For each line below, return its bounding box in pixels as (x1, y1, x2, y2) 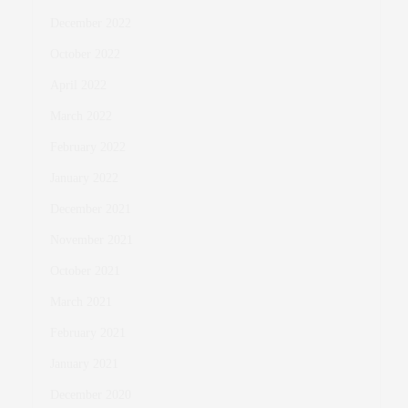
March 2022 (50, 109, 112, 124)
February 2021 (50, 326, 126, 341)
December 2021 (50, 202, 131, 217)
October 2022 (50, 47, 120, 62)
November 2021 (50, 233, 133, 248)
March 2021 (50, 295, 112, 310)
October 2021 (50, 264, 120, 279)
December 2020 (50, 388, 131, 403)
